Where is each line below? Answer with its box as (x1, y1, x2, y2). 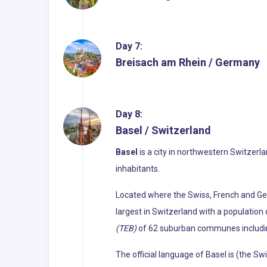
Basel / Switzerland (116, 123, 211, 136)
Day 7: (116, 40, 142, 52)
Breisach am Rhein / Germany (116, 55, 260, 69)
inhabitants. (116, 163, 160, 173)
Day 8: (116, 108, 142, 120)
